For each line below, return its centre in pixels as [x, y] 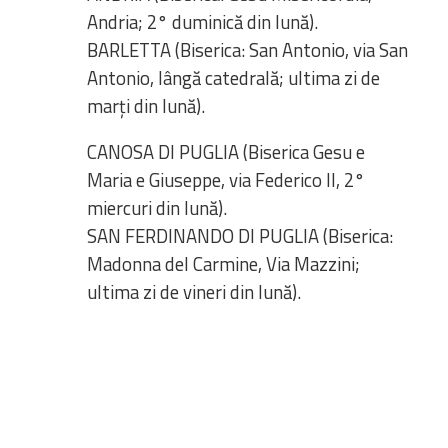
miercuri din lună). [157, 207]
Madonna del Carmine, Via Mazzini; [223, 263]
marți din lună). [146, 105]
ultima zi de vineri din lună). [194, 291]
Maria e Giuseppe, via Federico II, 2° [226, 179]
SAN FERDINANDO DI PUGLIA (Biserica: [240, 235]
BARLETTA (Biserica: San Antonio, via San [247, 49]
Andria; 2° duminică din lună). [202, 21]
